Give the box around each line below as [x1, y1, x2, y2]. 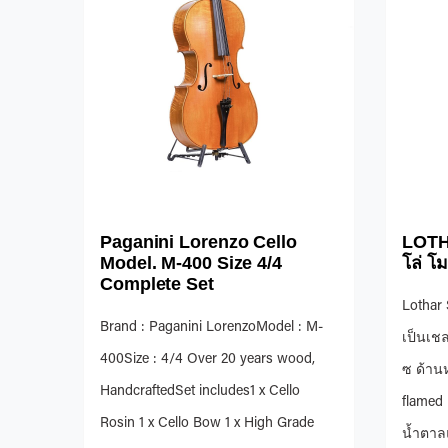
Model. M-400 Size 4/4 [100, 252, 282, 273]
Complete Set [100, 273, 214, 294]
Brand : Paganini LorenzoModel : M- [100, 320, 323, 335]
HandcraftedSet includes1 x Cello [100, 384, 300, 399]
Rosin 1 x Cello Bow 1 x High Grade [100, 416, 314, 431]
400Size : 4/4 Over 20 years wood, [100, 352, 315, 367]
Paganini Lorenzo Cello [100, 231, 297, 252]
